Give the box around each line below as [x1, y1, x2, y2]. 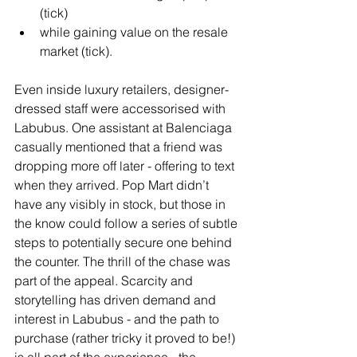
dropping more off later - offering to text [14, 158, 237, 175]
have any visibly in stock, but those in [14, 196, 229, 213]
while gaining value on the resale [40, 24, 231, 41]
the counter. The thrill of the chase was [14, 253, 233, 270]
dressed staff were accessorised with [14, 100, 229, 117]
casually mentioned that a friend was [14, 139, 226, 155]
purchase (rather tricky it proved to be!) [14, 330, 238, 347]
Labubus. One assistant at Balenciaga [14, 120, 235, 136]
